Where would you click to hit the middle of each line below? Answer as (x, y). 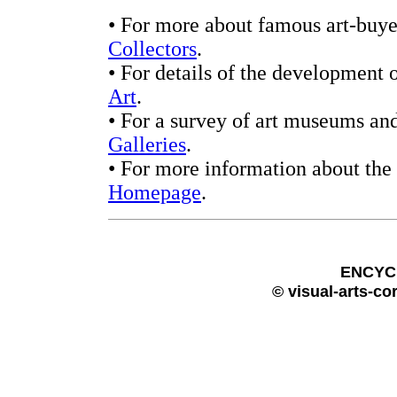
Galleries (147, 144)
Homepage (155, 192)
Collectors (152, 49)
